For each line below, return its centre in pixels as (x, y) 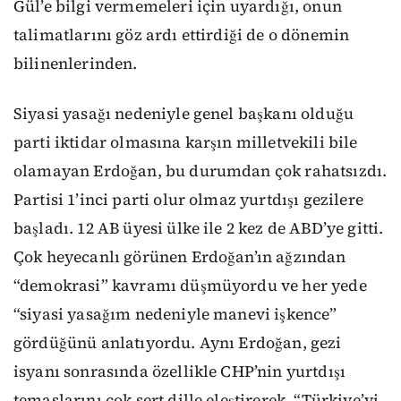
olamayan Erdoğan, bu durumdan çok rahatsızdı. (200, 171)
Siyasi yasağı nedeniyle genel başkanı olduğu (184, 114)
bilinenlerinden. (76, 63)
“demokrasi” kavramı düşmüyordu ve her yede (190, 286)
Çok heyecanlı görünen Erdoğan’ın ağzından (180, 257)
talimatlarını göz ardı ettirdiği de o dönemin (182, 34)
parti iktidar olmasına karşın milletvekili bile (186, 143)
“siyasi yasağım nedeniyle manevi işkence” (175, 315)
